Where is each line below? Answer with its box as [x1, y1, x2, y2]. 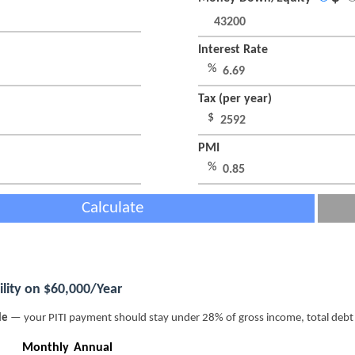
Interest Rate [198, 44, 271, 57]
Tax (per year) [198, 93, 275, 106]
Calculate [82, 200, 143, 217]
